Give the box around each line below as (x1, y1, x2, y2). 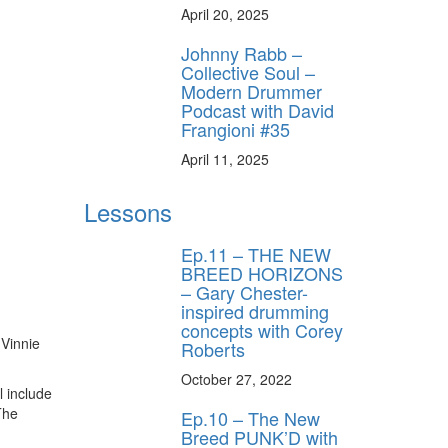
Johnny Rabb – (181, 40, 302, 67)
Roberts (181, 336, 245, 363)
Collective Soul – (181, 59, 315, 86)
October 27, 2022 (181, 369, 292, 390)
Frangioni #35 (181, 116, 290, 143)
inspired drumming (181, 298, 329, 325)
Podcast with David (181, 97, 334, 124)
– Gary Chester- (181, 279, 308, 306)
